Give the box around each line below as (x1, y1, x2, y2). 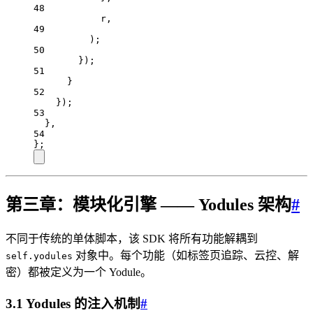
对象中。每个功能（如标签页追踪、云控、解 (73, 249, 299, 261)
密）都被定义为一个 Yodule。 (6, 265, 152, 278)
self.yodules (6, 250, 73, 261)
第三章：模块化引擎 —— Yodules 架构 (6, 195, 291, 214)
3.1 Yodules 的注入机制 (6, 296, 140, 311)
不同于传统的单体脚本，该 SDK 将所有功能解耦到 (6, 232, 258, 245)
